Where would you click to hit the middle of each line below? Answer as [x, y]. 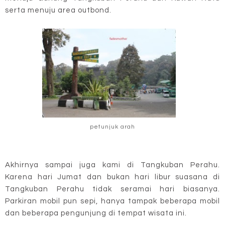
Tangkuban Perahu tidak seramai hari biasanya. [113, 189]
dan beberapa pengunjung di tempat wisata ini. [96, 213]
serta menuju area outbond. [58, 10]
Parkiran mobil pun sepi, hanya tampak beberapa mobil [113, 201]
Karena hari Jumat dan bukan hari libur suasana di [113, 177]
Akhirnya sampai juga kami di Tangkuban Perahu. [113, 165]
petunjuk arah [113, 127]
